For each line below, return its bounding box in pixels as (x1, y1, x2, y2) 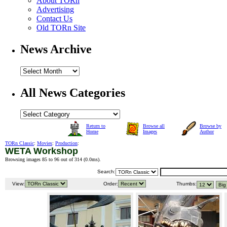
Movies (37, 140, 52, 146)
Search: (97, 169, 116, 175)
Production (55, 140, 78, 146)
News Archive (20, 42, 92, 56)
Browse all (143, 123, 165, 129)
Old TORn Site (36, 23, 86, 32)
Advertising (36, 5, 74, 14)
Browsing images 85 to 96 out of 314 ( (5, 157, 85, 163)
